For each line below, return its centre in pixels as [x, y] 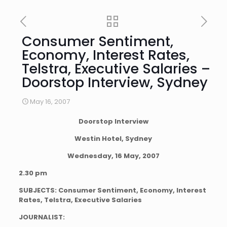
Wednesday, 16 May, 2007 [113, 156]
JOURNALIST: [42, 217]
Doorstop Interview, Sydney [115, 82]
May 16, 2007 [50, 102]
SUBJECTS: [38, 190]
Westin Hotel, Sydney [113, 139]
